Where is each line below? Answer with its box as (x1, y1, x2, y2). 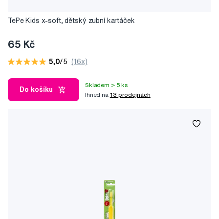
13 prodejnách (109, 91, 151, 98)
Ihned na (85, 91, 110, 98)
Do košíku (20, 86, 53, 93)
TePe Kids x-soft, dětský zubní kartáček (8, 17, 135, 24)
